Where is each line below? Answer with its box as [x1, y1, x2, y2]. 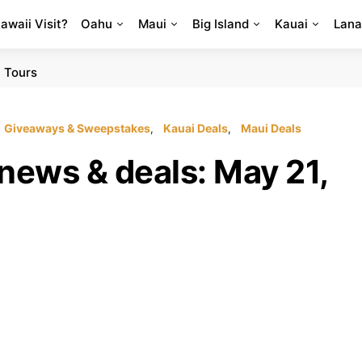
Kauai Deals [163, 121, 228, 135]
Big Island [192, 16, 249, 32]
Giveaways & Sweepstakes [4, 121, 150, 135]
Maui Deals [241, 121, 301, 135]
